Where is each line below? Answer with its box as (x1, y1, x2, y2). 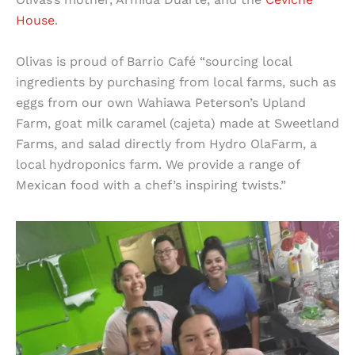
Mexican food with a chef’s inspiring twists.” (16, 177, 286, 193)
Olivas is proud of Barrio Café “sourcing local (16, 53, 292, 69)
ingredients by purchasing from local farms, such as (16, 74, 336, 90)
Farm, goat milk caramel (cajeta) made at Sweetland (16, 115, 339, 131)
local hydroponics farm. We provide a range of (16, 156, 300, 172)
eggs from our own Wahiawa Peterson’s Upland (16, 94, 306, 110)
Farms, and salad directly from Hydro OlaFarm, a (16, 136, 317, 151)
